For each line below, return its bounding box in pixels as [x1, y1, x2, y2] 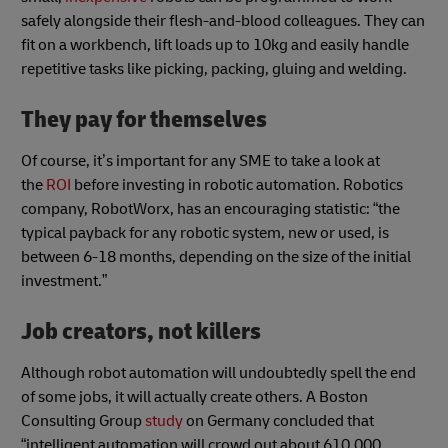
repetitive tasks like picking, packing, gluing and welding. [21, 58, 407, 79]
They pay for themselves [21, 104, 267, 134]
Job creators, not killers [21, 316, 261, 346]
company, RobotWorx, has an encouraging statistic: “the [21, 198, 400, 219]
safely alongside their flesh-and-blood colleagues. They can [21, 10, 425, 31]
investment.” [21, 270, 107, 291]
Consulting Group [21, 411, 145, 432]
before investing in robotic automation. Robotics [71, 174, 403, 195]
